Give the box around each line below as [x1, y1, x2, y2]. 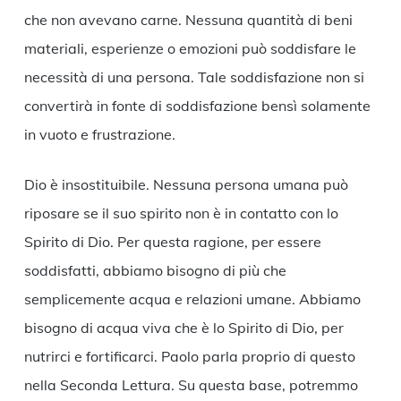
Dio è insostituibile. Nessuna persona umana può [23, 175, 348, 194]
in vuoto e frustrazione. [23, 125, 179, 144]
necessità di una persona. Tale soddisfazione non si [23, 68, 364, 87]
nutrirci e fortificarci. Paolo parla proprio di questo [23, 347, 355, 366]
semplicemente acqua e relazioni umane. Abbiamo [23, 290, 361, 309]
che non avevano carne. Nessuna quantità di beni [23, 11, 353, 30]
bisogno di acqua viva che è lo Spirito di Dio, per [23, 319, 344, 337]
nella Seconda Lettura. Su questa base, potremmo [23, 376, 358, 395]
